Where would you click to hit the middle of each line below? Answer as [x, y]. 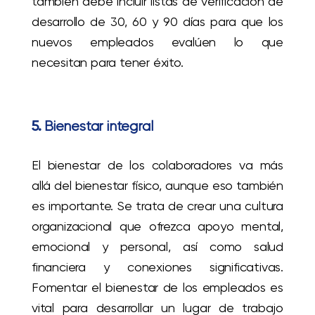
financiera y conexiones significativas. [157, 267]
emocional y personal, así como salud [157, 247]
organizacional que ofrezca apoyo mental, [157, 226]
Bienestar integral [99, 127]
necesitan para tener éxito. [108, 63]
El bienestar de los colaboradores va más [157, 165]
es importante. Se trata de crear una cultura [157, 206]
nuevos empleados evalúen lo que [157, 42]
